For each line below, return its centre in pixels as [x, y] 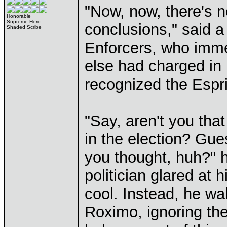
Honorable [19, 16]
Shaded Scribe [24, 27]
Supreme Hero [24, 22]
